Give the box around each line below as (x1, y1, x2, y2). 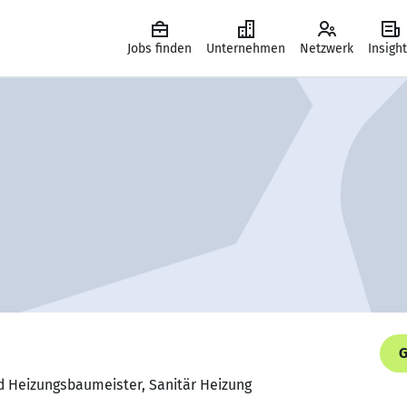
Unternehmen (206, 41, 285, 56)
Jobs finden (127, 41, 192, 56)
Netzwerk (300, 41, 353, 56)
